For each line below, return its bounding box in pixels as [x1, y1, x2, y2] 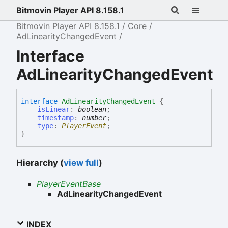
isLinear [37, 105, 70, 114]
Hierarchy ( [16, 157, 64, 168]
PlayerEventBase [37, 178, 101, 189]
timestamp [37, 113, 74, 122]
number [82, 113, 106, 122]
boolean [78, 105, 106, 114]
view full [64, 157, 99, 168]
